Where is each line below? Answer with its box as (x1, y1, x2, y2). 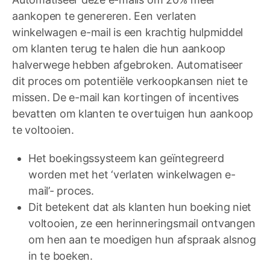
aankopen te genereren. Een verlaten (12, 10, 196, 23)
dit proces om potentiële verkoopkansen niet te (12, 75, 248, 88)
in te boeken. (28, 250, 93, 263)
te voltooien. (12, 124, 74, 137)
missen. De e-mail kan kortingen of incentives (12, 91, 239, 104)
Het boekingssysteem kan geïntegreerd (28, 152, 224, 165)
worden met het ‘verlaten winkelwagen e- (28, 168, 236, 181)
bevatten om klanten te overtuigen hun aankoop (12, 107, 254, 121)
